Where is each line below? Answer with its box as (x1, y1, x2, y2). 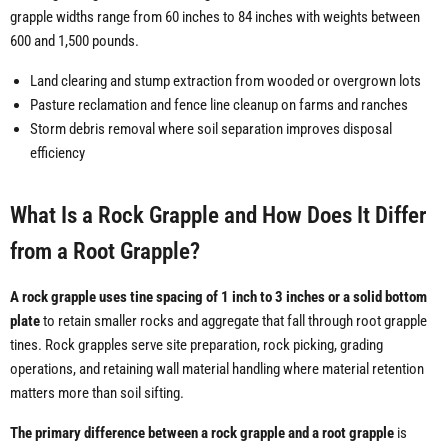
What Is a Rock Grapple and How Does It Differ (10, 202, 426, 229)
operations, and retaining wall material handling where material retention (10, 360, 424, 379)
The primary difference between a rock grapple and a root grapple (10, 424, 394, 443)
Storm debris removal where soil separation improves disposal (30, 120, 392, 139)
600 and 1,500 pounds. (10, 32, 139, 51)
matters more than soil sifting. (10, 384, 184, 403)
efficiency (30, 144, 85, 163)
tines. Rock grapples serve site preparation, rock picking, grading (10, 336, 383, 355)
